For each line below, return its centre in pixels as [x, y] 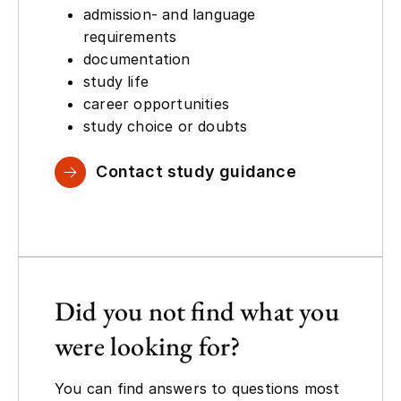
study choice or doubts [166, 127]
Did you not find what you [197, 311]
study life [116, 82]
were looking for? [148, 346]
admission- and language [170, 15]
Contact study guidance [196, 172]
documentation [137, 60]
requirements [130, 37]
